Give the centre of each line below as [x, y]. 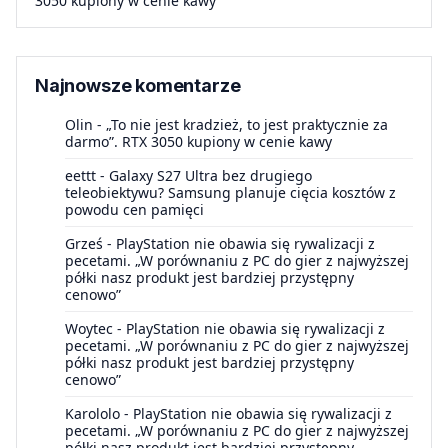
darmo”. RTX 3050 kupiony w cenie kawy [198, 141]
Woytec [89, 328]
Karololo [92, 413]
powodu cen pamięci [134, 209]
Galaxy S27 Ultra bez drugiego [210, 175]
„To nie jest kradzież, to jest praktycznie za [247, 124]
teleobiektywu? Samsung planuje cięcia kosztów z [230, 192]
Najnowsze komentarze [138, 85]
